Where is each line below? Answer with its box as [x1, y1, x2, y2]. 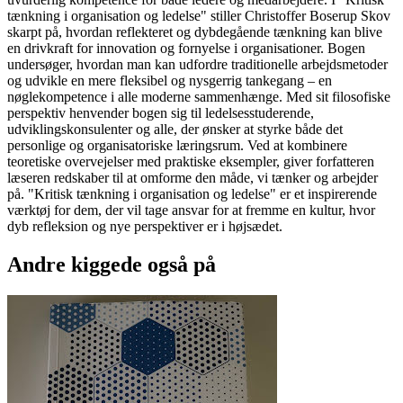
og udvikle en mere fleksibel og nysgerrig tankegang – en [7, 73, 332, 89]
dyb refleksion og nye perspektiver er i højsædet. [7, 219, 282, 235]
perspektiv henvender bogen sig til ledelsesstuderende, [7, 105, 314, 121]
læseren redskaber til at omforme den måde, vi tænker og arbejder [7, 170, 378, 186]
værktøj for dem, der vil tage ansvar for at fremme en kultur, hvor [7, 202, 375, 219]
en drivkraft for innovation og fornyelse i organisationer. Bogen [7, 40, 365, 57]
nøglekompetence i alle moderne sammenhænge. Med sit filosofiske [7, 89, 390, 105]
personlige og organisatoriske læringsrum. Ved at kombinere [7, 138, 347, 154]
